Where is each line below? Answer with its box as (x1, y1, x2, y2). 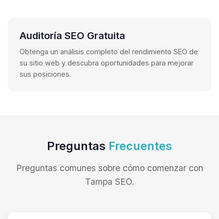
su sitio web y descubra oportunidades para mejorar (20, 58, 194, 67)
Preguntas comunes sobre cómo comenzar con (16, 162, 203, 173)
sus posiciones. (20, 69, 71, 78)
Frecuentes (109, 138, 172, 153)
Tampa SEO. (85, 176, 134, 187)
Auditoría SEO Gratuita (20, 29, 125, 42)
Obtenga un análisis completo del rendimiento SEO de (20, 47, 198, 56)
